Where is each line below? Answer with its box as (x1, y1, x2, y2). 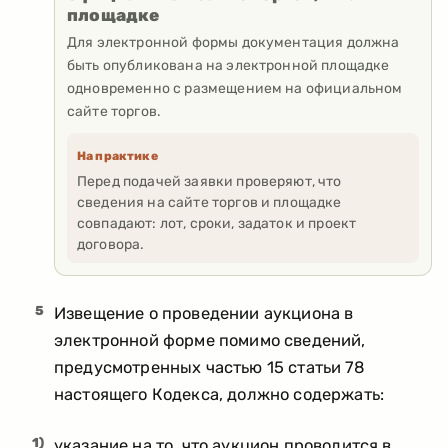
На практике (77, 148, 158, 163)
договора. (77, 235, 145, 253)
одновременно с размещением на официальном (67, 79, 403, 97)
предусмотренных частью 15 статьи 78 (54, 358, 365, 378)
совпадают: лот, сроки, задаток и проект (77, 214, 357, 232)
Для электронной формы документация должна (67, 33, 400, 51)
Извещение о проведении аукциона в (54, 304, 354, 324)
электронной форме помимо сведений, (54, 331, 366, 351)
